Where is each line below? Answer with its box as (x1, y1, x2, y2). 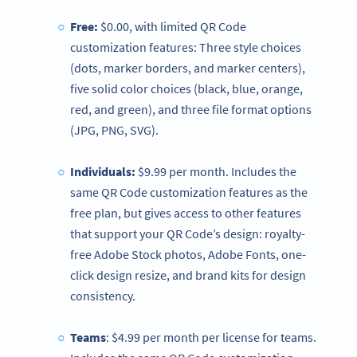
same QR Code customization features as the (70, 184, 308, 201)
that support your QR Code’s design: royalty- (70, 226, 305, 242)
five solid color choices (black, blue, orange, (70, 80, 303, 97)
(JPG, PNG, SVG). (70, 122, 159, 139)
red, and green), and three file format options (70, 101, 312, 118)
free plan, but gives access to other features (70, 205, 301, 222)
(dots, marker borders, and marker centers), (70, 60, 305, 76)
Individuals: (69, 163, 135, 180)
